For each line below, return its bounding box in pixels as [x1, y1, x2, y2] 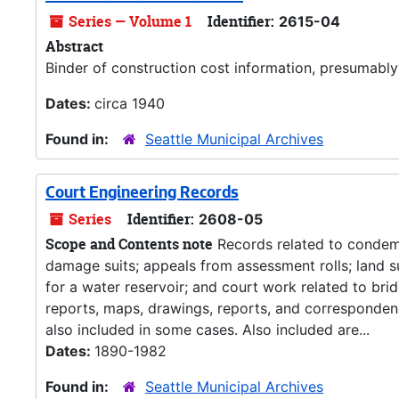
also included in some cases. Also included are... [45, 321, 370, 338]
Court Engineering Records [45, 185, 239, 203]
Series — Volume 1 [65, 12, 191, 31]
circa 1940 [94, 94, 165, 112]
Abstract [45, 37, 103, 56]
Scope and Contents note [45, 234, 213, 254]
